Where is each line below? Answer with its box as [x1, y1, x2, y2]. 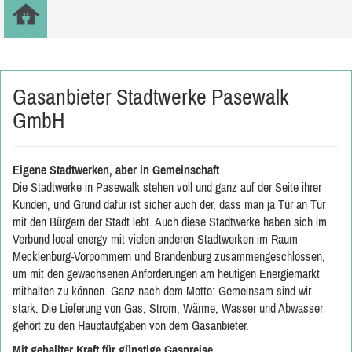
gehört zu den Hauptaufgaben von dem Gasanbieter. [13, 318, 249, 332]
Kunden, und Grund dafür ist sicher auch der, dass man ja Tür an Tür [13, 197, 325, 211]
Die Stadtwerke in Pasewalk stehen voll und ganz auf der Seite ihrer [13, 180, 321, 194]
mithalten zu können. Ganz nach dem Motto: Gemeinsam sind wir [13, 284, 311, 298]
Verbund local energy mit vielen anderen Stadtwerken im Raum [13, 232, 298, 246]
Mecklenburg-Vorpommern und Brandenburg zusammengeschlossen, [13, 249, 325, 263]
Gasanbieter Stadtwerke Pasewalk [13, 84, 288, 109]
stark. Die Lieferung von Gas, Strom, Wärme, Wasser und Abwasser [13, 301, 323, 315]
